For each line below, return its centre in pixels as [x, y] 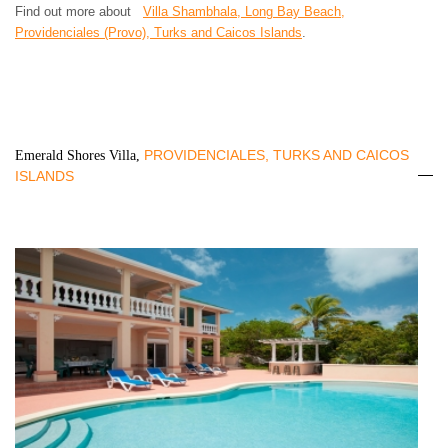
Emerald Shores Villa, [79, 155]
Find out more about [79, 11]
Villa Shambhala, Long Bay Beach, [244, 11]
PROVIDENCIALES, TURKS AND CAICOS [276, 154]
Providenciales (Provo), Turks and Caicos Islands [158, 32]
